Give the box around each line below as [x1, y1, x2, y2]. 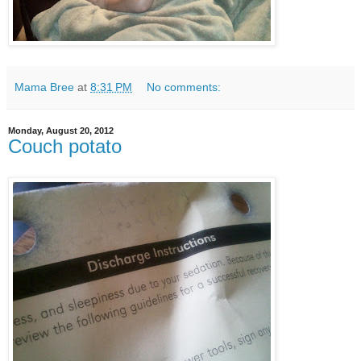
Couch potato [8, 135, 122, 157]
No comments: [147, 80, 222, 93]
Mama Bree [15, 80, 74, 93]
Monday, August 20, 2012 [8, 125, 114, 135]
